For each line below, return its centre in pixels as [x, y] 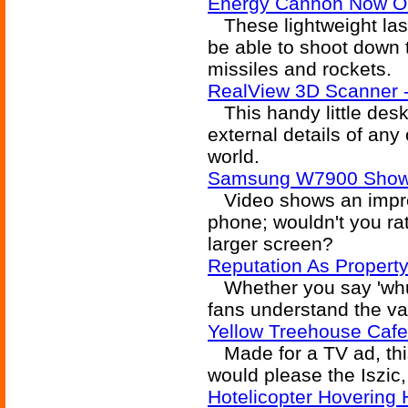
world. [234, 156]
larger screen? [270, 244]
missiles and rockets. [300, 69]
